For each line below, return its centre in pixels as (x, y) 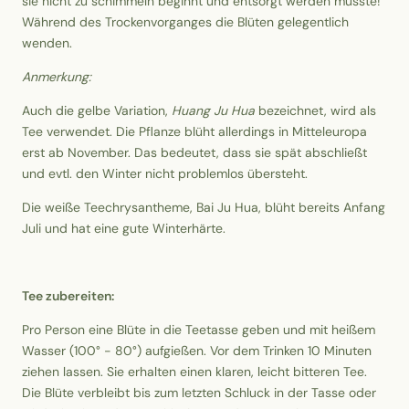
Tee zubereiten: (68, 296)
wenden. (47, 43)
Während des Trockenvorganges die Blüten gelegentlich (185, 22)
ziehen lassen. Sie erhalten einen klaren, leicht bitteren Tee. (194, 372)
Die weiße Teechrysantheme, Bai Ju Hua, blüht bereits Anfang (204, 208)
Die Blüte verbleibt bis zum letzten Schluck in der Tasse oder (199, 393)
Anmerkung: (58, 77)
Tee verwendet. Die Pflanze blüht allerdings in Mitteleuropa (194, 132)
